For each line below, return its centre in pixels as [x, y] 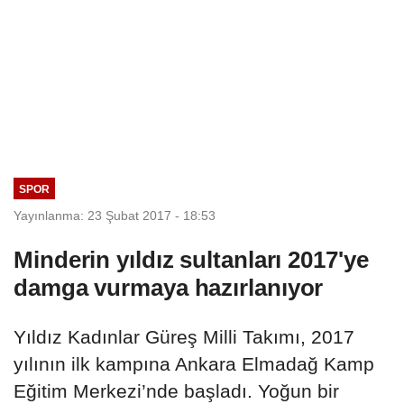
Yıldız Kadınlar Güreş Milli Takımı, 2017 [184, 336]
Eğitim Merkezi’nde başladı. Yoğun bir [176, 390]
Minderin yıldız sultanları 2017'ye [191, 259]
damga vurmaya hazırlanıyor [169, 287]
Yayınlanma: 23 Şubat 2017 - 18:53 [115, 215]
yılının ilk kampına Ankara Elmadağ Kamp [194, 363]
